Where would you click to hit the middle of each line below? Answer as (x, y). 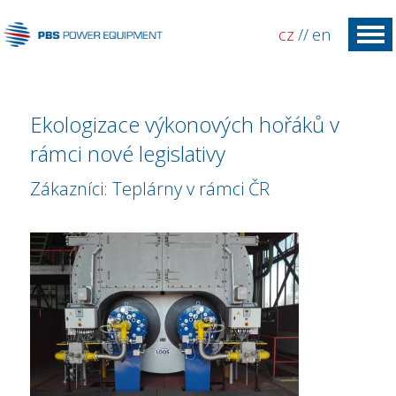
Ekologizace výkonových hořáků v (185, 124)
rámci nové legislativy (128, 153)
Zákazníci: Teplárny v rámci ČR (150, 189)
